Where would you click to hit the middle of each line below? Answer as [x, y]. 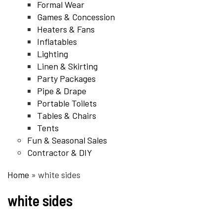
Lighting [53, 54]
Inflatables [57, 42]
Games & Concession [76, 17]
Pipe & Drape [62, 91]
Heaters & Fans [66, 29]
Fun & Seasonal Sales [67, 140]
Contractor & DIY [60, 153]
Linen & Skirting [67, 66]
